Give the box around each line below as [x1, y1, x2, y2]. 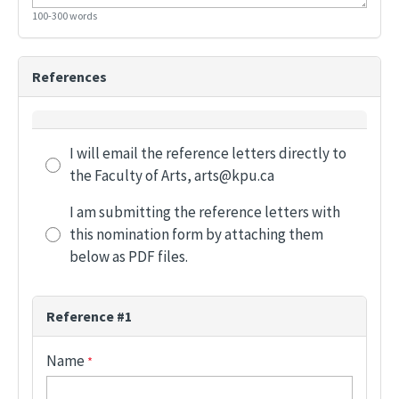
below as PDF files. [69, 247, 188, 267]
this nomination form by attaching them [69, 224, 323, 245]
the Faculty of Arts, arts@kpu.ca [69, 166, 274, 186]
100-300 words [32, 9, 97, 23]
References [32, 68, 107, 86]
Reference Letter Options [45, 120, 210, 139]
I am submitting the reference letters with [69, 202, 340, 223]
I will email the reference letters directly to [69, 143, 346, 164]
